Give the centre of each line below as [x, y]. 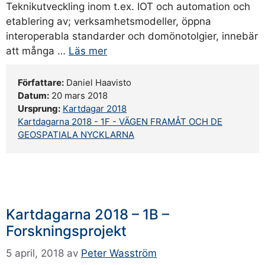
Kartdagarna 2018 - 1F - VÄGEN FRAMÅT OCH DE [120, 121]
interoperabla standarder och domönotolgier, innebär [132, 36]
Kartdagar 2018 [95, 108]
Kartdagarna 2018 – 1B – [88, 214]
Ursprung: [39, 108]
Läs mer [88, 51]
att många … [37, 51]
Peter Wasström [119, 253]
